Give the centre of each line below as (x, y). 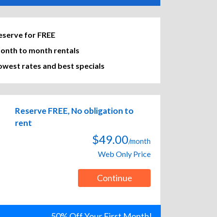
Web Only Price (124, 154)
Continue (114, 178)
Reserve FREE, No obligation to (74, 111)
